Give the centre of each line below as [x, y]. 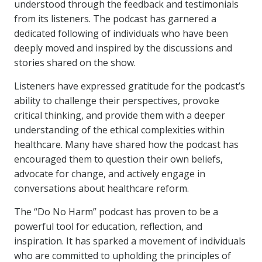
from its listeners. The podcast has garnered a [115, 19]
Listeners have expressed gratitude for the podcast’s [130, 86]
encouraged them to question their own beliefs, [118, 159]
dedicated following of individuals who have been [121, 33]
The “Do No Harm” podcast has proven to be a [116, 212]
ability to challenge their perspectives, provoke [117, 101]
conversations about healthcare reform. [101, 188]
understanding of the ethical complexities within [119, 130]
